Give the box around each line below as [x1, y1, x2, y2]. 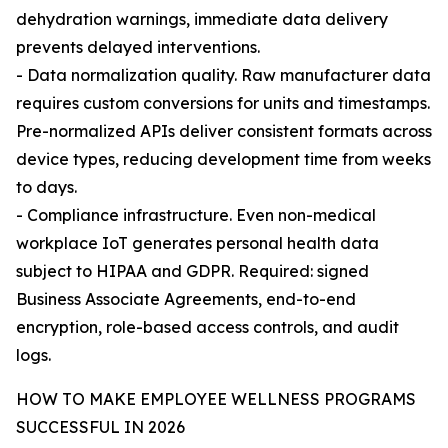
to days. [16, 177, 77, 197]
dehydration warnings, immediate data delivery [16, 9, 388, 29]
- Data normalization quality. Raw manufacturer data [16, 65, 431, 85]
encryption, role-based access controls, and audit [16, 317, 399, 337]
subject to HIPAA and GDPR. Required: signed [16, 261, 369, 281]
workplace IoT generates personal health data [16, 233, 379, 253]
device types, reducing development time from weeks [16, 149, 431, 169]
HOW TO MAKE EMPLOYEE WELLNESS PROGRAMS [16, 389, 416, 409]
